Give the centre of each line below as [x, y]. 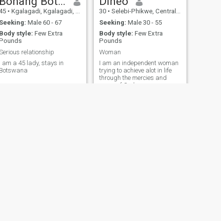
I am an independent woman [139, 63]
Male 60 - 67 [44, 22]
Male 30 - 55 [144, 22]
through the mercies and [133, 78]
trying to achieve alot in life [135, 71]
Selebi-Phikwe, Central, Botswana [143, 11]
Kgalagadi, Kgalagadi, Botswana [42, 11]
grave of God [117, 85]
